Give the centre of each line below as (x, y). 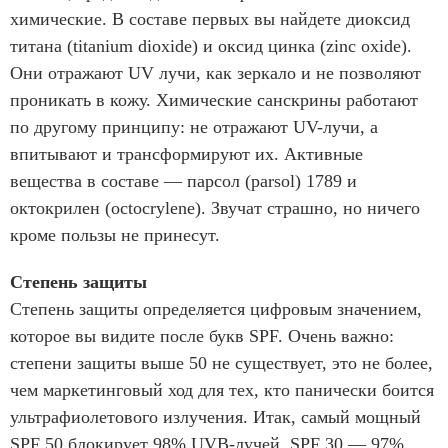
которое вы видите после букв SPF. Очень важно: (202, 336)
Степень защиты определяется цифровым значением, (216, 309)
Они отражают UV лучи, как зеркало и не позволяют (215, 73)
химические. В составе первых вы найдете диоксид (210, 19)
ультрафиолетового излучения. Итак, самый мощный (215, 417)
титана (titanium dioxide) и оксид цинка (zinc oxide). (211, 46)
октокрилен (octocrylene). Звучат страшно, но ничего (215, 208)
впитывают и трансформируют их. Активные (186, 154)
